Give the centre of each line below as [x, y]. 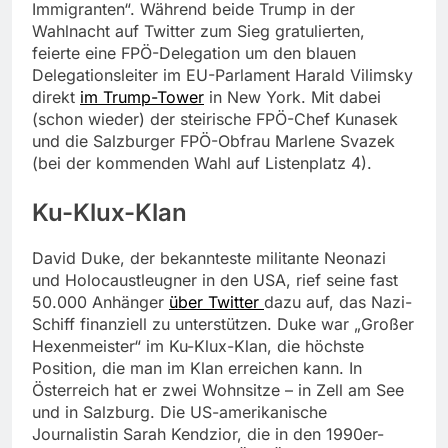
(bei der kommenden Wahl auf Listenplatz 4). [202, 163]
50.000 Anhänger [100, 302]
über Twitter [216, 302]
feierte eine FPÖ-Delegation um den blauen [194, 53]
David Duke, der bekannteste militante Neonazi [209, 258]
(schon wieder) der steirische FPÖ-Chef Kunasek [215, 119]
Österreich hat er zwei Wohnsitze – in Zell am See [218, 390]
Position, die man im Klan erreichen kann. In [197, 368]
